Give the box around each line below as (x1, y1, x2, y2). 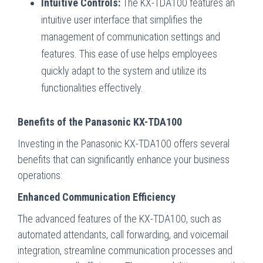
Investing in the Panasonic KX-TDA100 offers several (18, 137, 230, 150)
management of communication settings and (41, 30, 220, 43)
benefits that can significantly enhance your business (18, 153, 230, 166)
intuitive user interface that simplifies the (41, 13, 203, 26)
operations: (18, 168, 62, 181)
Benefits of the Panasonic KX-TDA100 (18, 115, 182, 128)
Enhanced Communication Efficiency (18, 190, 176, 203)
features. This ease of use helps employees (41, 47, 217, 60)
